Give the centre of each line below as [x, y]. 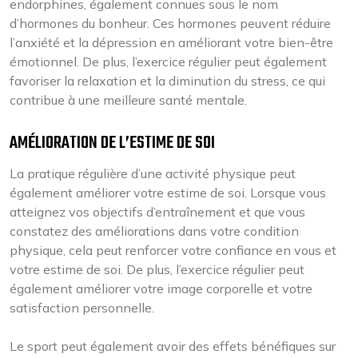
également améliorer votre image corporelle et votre [161, 288]
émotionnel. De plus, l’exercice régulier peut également [168, 62]
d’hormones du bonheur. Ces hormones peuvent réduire [170, 23]
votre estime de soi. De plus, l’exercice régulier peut [157, 269]
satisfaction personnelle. [82, 308]
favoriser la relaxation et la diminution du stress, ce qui [167, 81]
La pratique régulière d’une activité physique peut [153, 173]
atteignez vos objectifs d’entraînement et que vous [157, 212]
